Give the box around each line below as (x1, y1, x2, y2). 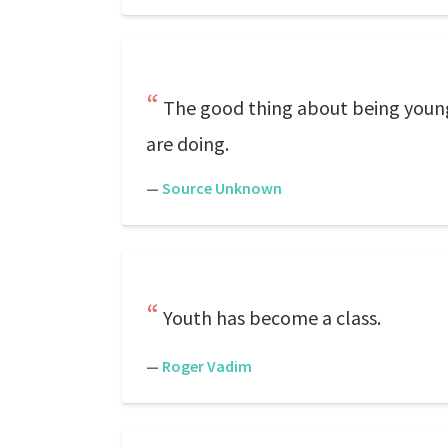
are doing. (146, 131, 229, 156)
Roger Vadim (162, 356, 252, 376)
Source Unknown (162, 178, 282, 198)
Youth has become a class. (163, 305, 381, 330)
